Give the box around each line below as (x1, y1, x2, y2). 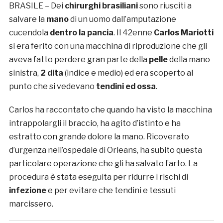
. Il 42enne (113, 28, 154, 38)
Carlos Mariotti (153, 28, 214, 38)
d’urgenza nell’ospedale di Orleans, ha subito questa (8, 145, 202, 155)
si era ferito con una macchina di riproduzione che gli (8, 41, 207, 51)
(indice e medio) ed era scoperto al (63, 68, 193, 78)
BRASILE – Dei (8, 1, 65, 11)
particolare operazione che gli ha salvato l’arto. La (8, 159, 198, 169)
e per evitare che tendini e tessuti (46, 186, 176, 196)
